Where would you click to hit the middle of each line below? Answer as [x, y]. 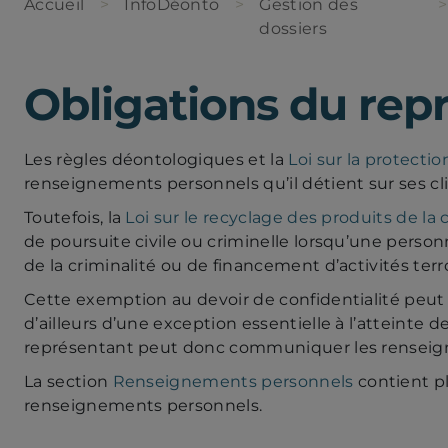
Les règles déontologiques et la [156, 159]
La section [68, 381]
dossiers [293, 28]
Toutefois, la [75, 217]
